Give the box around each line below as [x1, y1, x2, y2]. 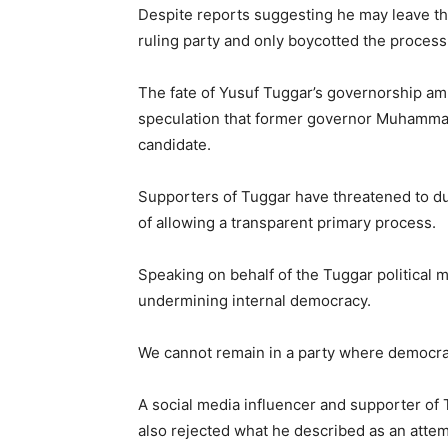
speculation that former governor [138, 108, 376, 128]
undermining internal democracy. [138, 290, 371, 310]
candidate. [138, 134, 211, 154]
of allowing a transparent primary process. [138, 212, 436, 232]
